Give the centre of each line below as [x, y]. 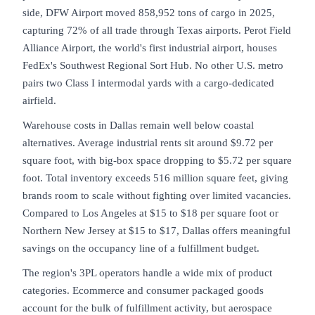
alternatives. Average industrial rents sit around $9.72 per [148, 142]
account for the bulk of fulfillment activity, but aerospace [147, 308]
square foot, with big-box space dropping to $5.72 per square [157, 160]
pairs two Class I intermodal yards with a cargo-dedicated [148, 83]
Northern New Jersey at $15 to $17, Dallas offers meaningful [156, 230]
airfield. [39, 100]
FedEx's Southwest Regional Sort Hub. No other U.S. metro [153, 65]
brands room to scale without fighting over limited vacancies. [157, 195]
